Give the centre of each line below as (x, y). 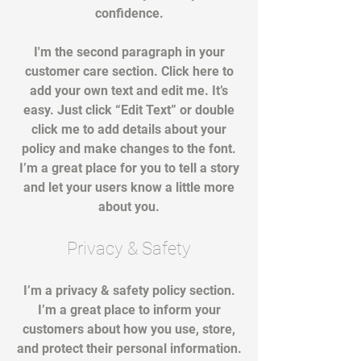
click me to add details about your (129, 129)
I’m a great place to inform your (129, 310)
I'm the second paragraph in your (129, 52)
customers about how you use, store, (129, 329)
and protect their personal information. (129, 349)
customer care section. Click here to (129, 71)
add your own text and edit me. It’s (129, 91)
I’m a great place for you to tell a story (129, 168)
